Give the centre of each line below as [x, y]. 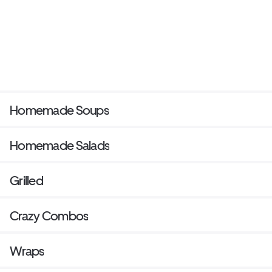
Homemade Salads [60, 145]
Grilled [26, 180]
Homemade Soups [59, 110]
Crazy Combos [49, 216]
